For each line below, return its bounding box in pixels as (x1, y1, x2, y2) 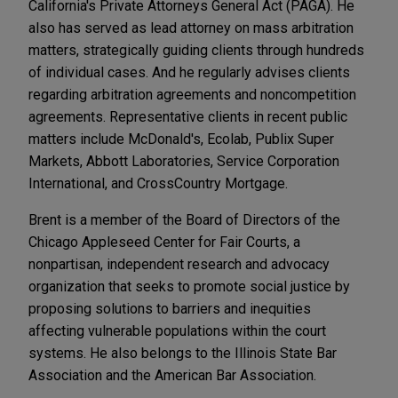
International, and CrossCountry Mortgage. (28, 175, 288, 193)
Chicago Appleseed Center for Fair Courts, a (28, 234, 300, 251)
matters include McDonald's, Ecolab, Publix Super (28, 131, 334, 148)
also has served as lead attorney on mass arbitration (28, 20, 354, 37)
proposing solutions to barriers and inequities (28, 300, 311, 318)
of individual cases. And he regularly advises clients (28, 64, 350, 82)
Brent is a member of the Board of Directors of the (28, 211, 340, 229)
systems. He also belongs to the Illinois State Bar (28, 345, 337, 362)
